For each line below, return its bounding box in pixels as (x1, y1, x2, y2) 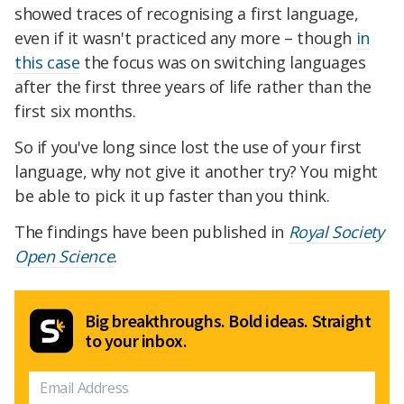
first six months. (14, 100, 136, 123)
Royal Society (288, 220, 384, 243)
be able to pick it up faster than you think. (14, 184, 330, 207)
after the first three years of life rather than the (14, 76, 372, 98)
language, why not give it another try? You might (14, 160, 378, 182)
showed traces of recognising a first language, (14, 3, 359, 25)
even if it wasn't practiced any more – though (14, 27, 356, 50)
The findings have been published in (14, 220, 289, 243)
